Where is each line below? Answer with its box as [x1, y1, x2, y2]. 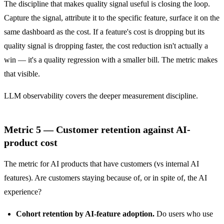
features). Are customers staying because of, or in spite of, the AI [4, 173, 207, 182]
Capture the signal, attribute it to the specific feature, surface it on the [4, 13, 219, 22]
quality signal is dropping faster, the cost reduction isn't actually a [4, 41, 208, 50]
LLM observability [4, 91, 63, 100]
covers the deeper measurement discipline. [63, 91, 198, 100]
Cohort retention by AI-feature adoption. [16, 209, 154, 218]
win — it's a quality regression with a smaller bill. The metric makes [4, 55, 217, 64]
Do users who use [154, 209, 213, 218]
